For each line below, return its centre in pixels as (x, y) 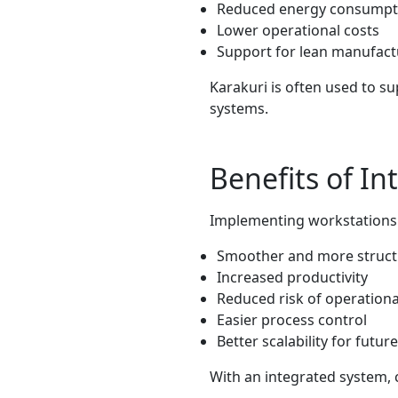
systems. (239, 108)
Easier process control (292, 319)
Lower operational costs (298, 30)
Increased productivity (292, 277)
